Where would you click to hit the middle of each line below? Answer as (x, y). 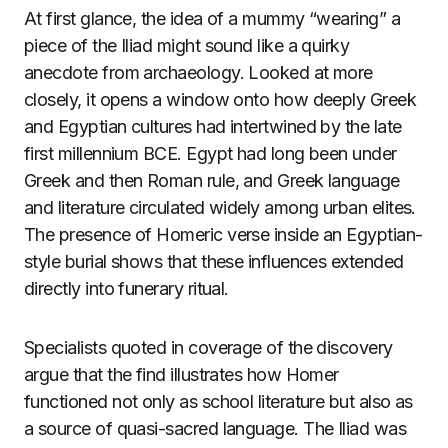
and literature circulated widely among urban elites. (220, 207)
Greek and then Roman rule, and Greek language (212, 180)
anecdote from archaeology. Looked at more (198, 72)
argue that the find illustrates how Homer (181, 374)
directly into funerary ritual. (126, 288)
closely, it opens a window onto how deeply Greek (220, 99)
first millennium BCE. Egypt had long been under (210, 153)
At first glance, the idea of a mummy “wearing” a (212, 18)
